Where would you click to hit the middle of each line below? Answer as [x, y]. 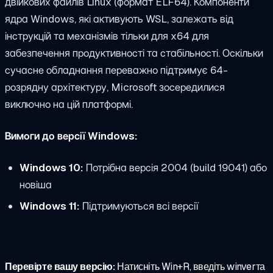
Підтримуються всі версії [139, 206]
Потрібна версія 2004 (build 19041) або [175, 167]
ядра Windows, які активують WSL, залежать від [119, 19]
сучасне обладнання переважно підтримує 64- [116, 70]
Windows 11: [49, 206]
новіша [35, 184]
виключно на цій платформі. [69, 105]
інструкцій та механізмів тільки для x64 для [107, 36]
